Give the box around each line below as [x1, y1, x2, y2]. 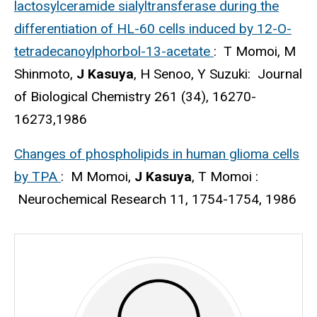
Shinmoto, [14, 66, 76, 83]
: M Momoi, [61, 168, 134, 185]
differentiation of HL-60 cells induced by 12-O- [14, 21, 292, 38]
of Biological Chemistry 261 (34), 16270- [14, 88, 256, 105]
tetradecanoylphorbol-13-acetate [14, 43, 214, 60]
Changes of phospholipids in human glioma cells [14, 145, 299, 162]
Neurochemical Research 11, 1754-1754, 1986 [14, 190, 300, 207]
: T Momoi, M [214, 43, 296, 60]
